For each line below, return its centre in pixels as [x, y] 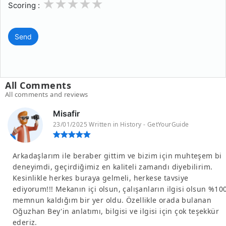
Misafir [66, 114]
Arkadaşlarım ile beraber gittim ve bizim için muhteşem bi [117, 156]
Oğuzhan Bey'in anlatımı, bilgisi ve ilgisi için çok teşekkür [116, 211]
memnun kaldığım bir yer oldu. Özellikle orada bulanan [112, 200]
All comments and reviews [47, 94]
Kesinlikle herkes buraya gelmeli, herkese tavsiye [101, 178]
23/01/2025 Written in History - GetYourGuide [121, 124]
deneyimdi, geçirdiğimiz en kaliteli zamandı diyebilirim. [113, 167]
